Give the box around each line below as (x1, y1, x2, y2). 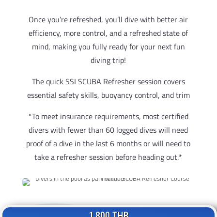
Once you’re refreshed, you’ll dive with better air (29, 14, 188, 25)
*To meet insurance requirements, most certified (28, 110, 188, 122)
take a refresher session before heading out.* (34, 151, 183, 163)
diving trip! (91, 54, 126, 66)
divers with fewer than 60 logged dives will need (29, 124, 188, 136)
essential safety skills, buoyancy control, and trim (27, 89, 190, 101)
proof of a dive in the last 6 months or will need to (26, 138, 191, 149)
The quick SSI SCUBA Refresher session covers (31, 76, 185, 87)
